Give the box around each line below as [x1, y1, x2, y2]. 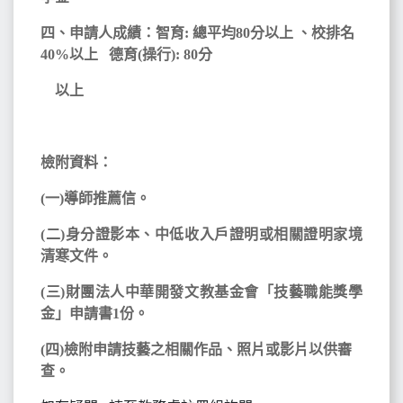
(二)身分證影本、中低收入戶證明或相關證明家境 [40, 227, 363, 242]
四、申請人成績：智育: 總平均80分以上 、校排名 [40, 25, 354, 40]
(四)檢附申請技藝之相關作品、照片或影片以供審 [40, 342, 352, 357]
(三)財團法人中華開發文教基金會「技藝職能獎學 [40, 284, 363, 300]
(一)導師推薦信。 [40, 191, 150, 206]
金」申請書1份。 [40, 306, 148, 321]
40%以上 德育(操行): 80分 [40, 47, 212, 62]
